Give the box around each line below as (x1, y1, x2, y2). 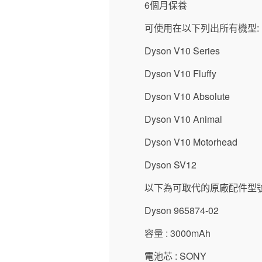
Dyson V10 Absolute (144, 89, 230, 103)
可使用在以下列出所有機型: (144, 21, 259, 35)
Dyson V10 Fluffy (144, 67, 216, 80)
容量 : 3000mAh (144, 226, 211, 240)
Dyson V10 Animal (144, 112, 222, 126)
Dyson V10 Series (144, 44, 220, 57)
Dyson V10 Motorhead (144, 135, 237, 149)
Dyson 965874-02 (144, 204, 219, 217)
